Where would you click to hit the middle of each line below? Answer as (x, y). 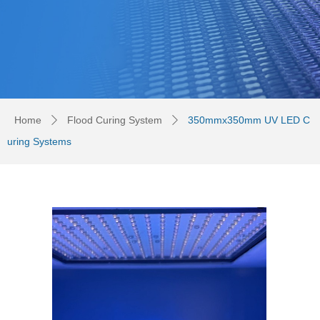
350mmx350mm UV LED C (249, 120)
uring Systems (39, 141)
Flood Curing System (115, 120)
